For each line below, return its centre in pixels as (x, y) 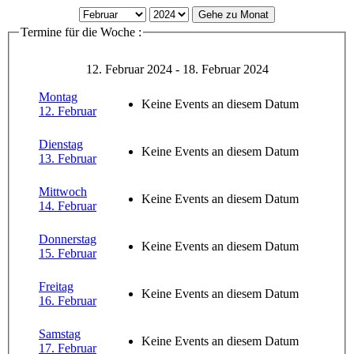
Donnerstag (68, 239)
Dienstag (61, 144)
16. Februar (68, 300)
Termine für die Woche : (81, 32)
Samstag (60, 333)
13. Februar (68, 158)
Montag (58, 96)
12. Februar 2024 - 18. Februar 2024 (177, 69)
